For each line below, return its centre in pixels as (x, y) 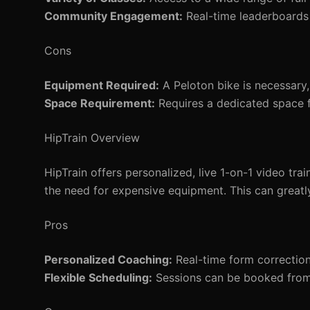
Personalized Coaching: (108, 259)
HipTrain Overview (92, 138)
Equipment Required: (102, 85)
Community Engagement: (113, 16)
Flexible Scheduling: (98, 277)
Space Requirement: (100, 103)
